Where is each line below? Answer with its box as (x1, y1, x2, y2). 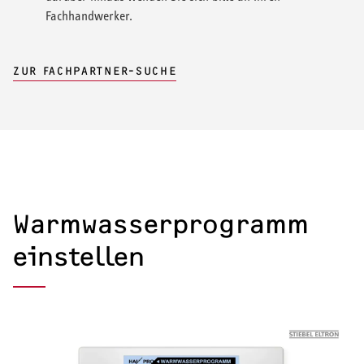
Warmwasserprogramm (13, 208, 309, 240)
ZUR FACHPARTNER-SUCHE (13, 63, 177, 78)
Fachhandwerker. (45, 8, 136, 23)
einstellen (13, 240, 145, 272)
